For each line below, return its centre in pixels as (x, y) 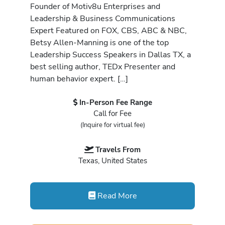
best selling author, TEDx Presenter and (103, 66)
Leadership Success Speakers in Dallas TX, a (110, 54)
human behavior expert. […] (79, 78)
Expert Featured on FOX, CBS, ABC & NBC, (108, 30)
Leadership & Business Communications (103, 18)
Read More (116, 195)
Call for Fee (113, 113)
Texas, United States (113, 161)
